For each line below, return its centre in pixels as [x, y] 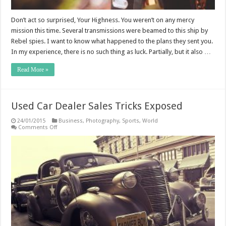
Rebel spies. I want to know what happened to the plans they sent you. [112, 41]
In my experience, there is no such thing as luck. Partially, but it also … [111, 52]
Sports [131, 121]
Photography [103, 121]
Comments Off [38, 128]
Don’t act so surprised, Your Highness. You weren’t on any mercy [103, 20]
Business [71, 121]
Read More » [33, 70]
